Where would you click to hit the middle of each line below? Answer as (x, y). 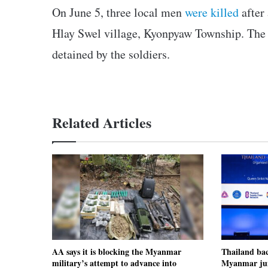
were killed (212, 13)
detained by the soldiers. (115, 54)
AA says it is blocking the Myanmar (117, 252)
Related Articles (102, 123)
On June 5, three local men (118, 13)
